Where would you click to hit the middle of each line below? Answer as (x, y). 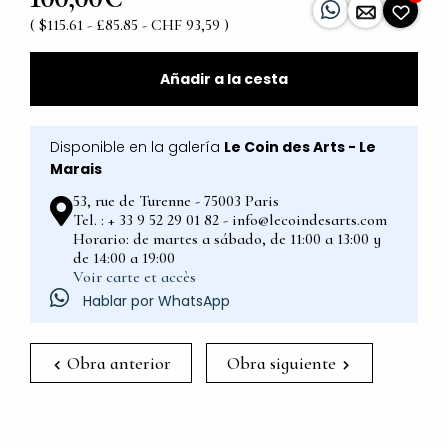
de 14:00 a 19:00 (124, 258)
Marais (76, 169)
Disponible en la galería (137, 147)
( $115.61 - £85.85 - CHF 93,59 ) (129, 25)
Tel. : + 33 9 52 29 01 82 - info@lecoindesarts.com (230, 220)
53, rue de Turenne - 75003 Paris (176, 201)
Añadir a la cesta (224, 79)
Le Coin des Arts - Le (300, 147)
